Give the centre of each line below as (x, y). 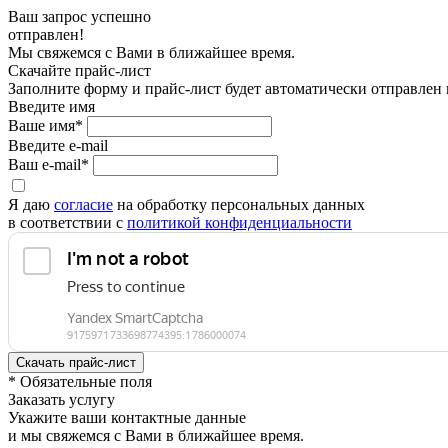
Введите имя (51, 106)
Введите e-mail (58, 145)
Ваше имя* (45, 125)
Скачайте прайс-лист (79, 70)
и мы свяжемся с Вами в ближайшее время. (156, 435)
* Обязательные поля (80, 381)
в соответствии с (67, 222)
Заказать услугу (61, 399)
